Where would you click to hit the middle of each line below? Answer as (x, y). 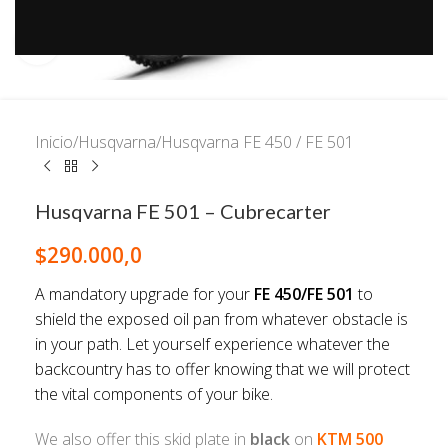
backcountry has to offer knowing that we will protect (222, 368)
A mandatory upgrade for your (144, 293)
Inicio (54, 141)
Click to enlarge (115, 42)
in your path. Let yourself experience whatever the (212, 343)
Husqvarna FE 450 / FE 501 (257, 141)
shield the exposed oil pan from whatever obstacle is (221, 318)
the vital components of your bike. (156, 393)
